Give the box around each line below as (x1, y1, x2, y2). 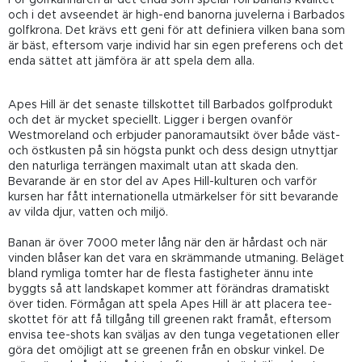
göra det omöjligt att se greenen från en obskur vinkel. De (8, 344, 325, 356)
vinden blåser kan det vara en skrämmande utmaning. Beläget (8, 252, 344, 264)
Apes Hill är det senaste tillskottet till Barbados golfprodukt (8, 99, 333, 111)
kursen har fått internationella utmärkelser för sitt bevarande (8, 191, 339, 203)
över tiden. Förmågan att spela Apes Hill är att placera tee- (8, 298, 332, 310)
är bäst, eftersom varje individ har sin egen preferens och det (8, 40, 343, 52)
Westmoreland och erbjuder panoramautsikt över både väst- (8, 129, 340, 141)
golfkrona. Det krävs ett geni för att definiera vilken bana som (8, 24, 345, 36)
